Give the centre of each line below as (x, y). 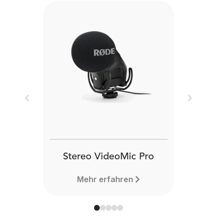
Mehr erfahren (105, 179)
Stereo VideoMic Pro (108, 157)
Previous (43, 103)
